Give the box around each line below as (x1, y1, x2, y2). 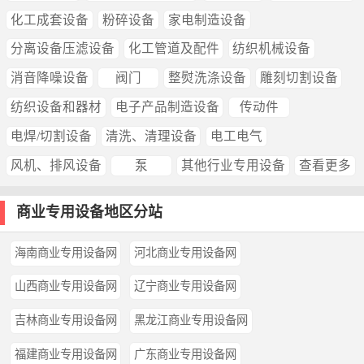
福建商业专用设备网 (14, 348, 117, 362)
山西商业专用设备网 (14, 279, 117, 293)
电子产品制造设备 (115, 100, 219, 115)
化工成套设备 (10, 12, 89, 27)
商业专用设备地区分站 (16, 203, 163, 220)
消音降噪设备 (10, 71, 89, 85)
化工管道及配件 (128, 41, 219, 56)
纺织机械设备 (232, 41, 311, 56)
